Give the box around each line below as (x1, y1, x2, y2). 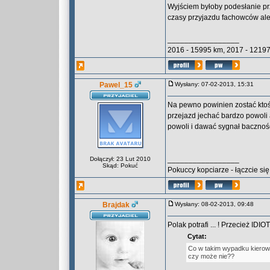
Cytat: (187, 233, 207, 240)
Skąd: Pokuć (102, 162, 138, 169)
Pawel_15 (99, 81, 133, 89)
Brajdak (102, 201, 130, 209)
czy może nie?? (188, 253, 234, 260)
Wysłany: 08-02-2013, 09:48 (175, 201, 259, 207)
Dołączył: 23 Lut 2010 (89, 155, 151, 162)
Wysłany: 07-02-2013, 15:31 (175, 81, 259, 87)
